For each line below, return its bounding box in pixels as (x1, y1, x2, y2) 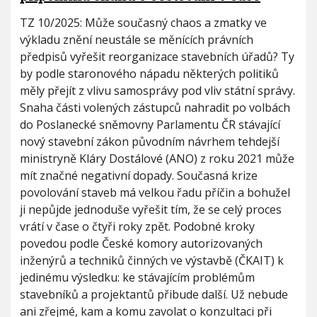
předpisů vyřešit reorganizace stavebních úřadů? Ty (20, 49, 294, 64)
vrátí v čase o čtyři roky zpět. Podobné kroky (20, 219, 255, 234)
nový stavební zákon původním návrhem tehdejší (20, 134, 279, 149)
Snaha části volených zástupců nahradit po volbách (20, 100, 290, 115)
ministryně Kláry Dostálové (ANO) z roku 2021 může (20, 151, 294, 166)
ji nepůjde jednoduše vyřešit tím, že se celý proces (20, 202, 282, 217)
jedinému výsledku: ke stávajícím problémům (20, 270, 255, 285)
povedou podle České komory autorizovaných (20, 236, 263, 251)
